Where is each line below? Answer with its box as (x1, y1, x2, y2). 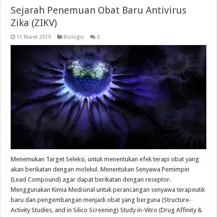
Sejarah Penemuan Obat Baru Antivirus (11, 4, 187, 16)
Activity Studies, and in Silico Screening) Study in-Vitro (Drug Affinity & (11, 206, 202, 214)
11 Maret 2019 (16, 33, 51, 40)
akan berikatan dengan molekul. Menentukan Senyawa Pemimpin (11, 165, 190, 173)
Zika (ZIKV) (11, 16, 58, 29)
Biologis (63, 33, 84, 40)
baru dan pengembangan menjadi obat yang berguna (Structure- (11, 196, 192, 203)
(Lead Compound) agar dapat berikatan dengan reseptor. (11, 175, 171, 183)
